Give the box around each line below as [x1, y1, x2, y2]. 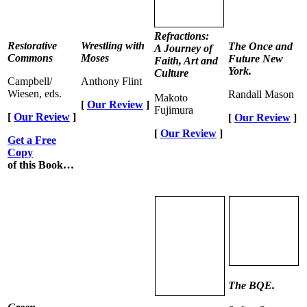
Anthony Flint [81, 75, 142, 87]
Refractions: [154, 29, 209, 42]
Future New [228, 52, 283, 64]
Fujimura [154, 103, 193, 116]
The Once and [228, 40, 293, 52]
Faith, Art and [154, 54, 218, 66]
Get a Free [8, 134, 56, 146]
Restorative [8, 39, 57, 51]
